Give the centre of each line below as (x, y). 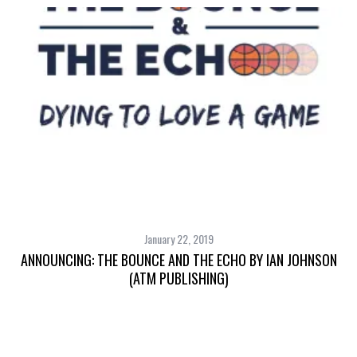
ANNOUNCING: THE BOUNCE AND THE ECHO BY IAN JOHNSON (178, 260)
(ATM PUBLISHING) (178, 279)
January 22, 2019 (178, 239)
